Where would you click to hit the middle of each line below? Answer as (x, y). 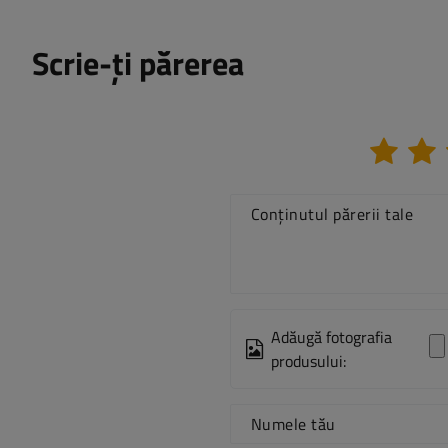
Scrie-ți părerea (138, 63)
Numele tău (293, 424)
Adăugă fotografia (331, 337)
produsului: (308, 361)
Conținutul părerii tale (332, 214)
